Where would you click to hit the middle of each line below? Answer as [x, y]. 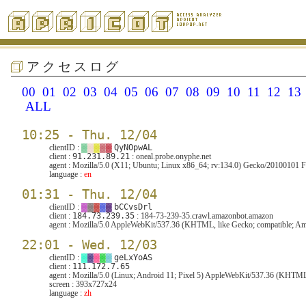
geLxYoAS [133, 258]
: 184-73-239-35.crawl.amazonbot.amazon [204, 216]
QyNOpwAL [133, 148]
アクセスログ [74, 67]
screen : [62, 284]
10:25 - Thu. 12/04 [89, 135]
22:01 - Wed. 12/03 [89, 245]
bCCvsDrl [133, 207]
